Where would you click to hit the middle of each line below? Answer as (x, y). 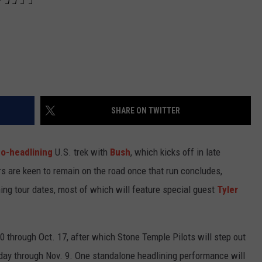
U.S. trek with (81, 152)
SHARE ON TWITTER (146, 111)
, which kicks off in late (175, 152)
